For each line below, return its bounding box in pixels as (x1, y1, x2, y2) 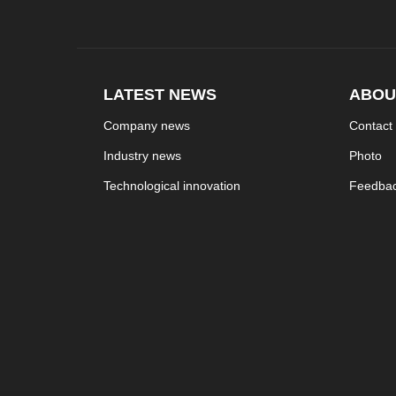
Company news (103, 118, 190, 133)
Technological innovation (103, 178, 240, 193)
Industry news (103, 148, 181, 163)
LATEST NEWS (103, 85, 217, 103)
